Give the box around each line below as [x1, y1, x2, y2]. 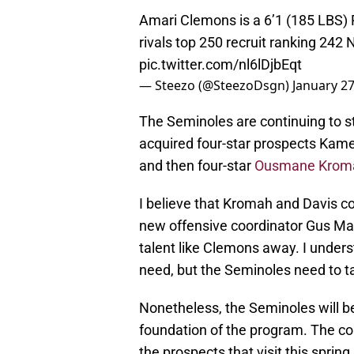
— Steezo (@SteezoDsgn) [139, 77, 292, 95]
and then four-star [139, 157, 254, 175]
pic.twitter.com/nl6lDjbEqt [139, 56, 302, 73]
